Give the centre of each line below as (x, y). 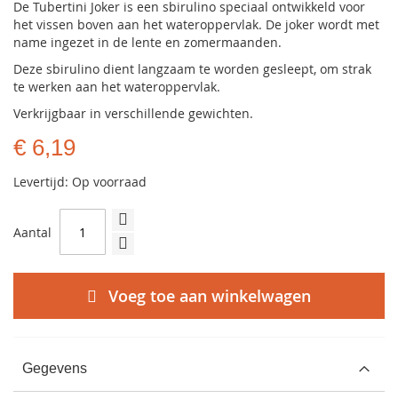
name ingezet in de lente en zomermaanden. (147, 42)
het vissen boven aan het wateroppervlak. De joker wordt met (196, 24)
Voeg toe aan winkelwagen (210, 296)
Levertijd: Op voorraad (80, 182)
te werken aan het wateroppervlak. (117, 87)
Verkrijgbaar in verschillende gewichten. (137, 113)
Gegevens (55, 368)
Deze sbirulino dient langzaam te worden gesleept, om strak (192, 69)
